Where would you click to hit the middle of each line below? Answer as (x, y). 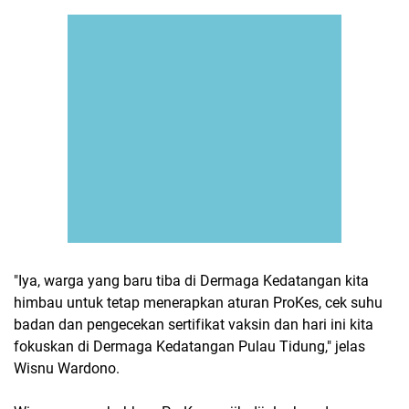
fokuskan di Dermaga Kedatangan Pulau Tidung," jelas (189, 346)
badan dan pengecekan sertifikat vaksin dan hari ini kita (194, 324)
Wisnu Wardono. (67, 368)
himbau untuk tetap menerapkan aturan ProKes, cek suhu (198, 302)
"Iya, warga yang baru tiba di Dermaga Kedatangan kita (191, 280)
